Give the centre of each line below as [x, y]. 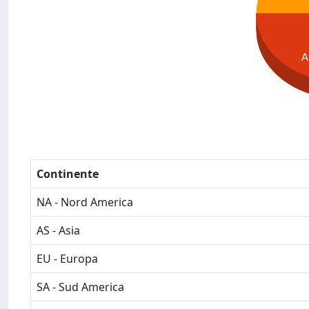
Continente [68, 174]
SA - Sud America [80, 287]
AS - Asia [58, 230]
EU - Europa [67, 259]
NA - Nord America [85, 202]
